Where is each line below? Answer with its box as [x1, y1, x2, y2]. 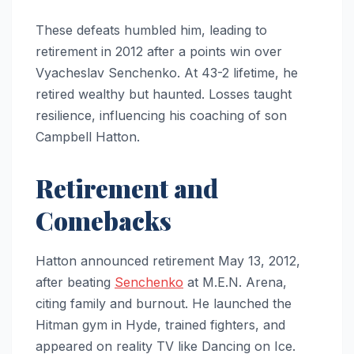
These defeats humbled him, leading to [36, 22, 267, 39]
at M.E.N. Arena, [183, 274, 287, 291]
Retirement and [36, 171, 218, 205]
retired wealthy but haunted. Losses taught [36, 86, 292, 103]
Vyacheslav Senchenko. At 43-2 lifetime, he [36, 65, 298, 81]
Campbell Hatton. [36, 129, 140, 145]
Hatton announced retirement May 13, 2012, [36, 253, 300, 269]
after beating [36, 274, 115, 291]
